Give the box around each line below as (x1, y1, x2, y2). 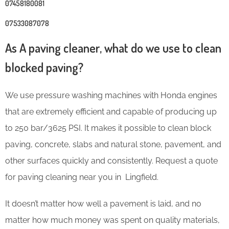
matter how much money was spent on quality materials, (5, 215, 220, 225)
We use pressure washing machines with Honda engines (5, 90, 217, 100)
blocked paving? (5, 59, 83, 75)
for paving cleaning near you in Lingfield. (5, 172, 158, 182)
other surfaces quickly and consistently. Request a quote (5, 155, 218, 166)
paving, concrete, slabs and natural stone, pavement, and (5, 139, 221, 149)
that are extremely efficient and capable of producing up (5, 106, 217, 117)
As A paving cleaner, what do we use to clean (5, 39, 221, 56)
